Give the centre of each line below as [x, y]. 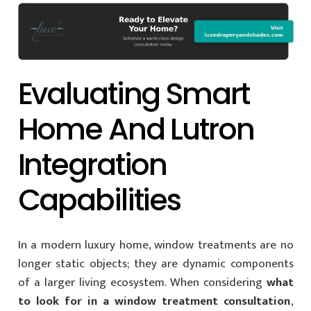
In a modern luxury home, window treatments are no [155, 245]
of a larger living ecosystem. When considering [142, 282]
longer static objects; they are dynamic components [155, 263]
